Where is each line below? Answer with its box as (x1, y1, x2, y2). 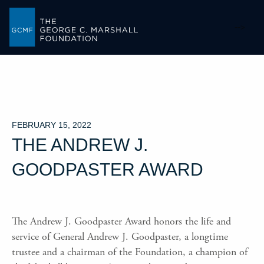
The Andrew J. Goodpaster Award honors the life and (12, 214, 231, 228)
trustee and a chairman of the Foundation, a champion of (12, 245, 247, 259)
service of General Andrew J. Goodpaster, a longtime (12, 229, 228, 243)
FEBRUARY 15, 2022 (12, 120, 91, 130)
